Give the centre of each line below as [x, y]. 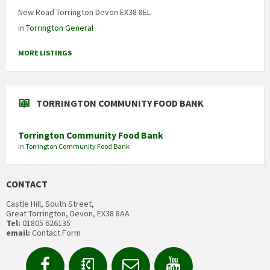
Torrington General [60, 28]
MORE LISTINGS [45, 53]
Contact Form [55, 233]
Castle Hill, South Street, [50, 204]
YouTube [210, 255]
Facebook [82, 255]
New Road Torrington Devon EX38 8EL [84, 12]
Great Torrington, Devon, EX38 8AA [68, 214]
